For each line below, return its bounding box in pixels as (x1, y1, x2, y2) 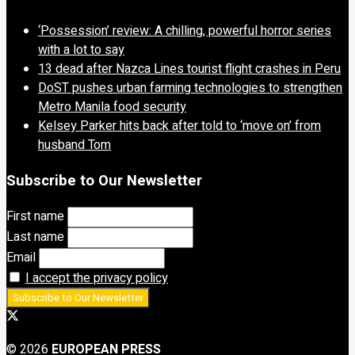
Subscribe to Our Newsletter (6, 169, 202, 192)
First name (6, 206, 64, 226)
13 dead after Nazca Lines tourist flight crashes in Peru (38, 59, 341, 79)
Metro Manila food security (38, 97, 186, 117)
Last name (6, 227, 64, 246)
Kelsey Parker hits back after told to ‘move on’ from (38, 116, 321, 136)
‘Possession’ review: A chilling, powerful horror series (38, 21, 331, 41)
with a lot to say (38, 40, 124, 60)
